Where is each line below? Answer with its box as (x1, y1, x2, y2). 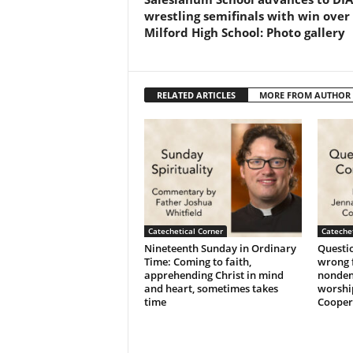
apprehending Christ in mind (143, 268, 284, 283)
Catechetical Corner (147, 225, 223, 237)
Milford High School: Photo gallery (143, 24, 345, 41)
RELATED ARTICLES (156, 89, 236, 102)
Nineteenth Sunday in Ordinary (143, 241, 296, 256)
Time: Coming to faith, (143, 255, 251, 269)
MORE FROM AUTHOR (258, 89, 351, 102)
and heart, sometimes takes (143, 281, 278, 296)
